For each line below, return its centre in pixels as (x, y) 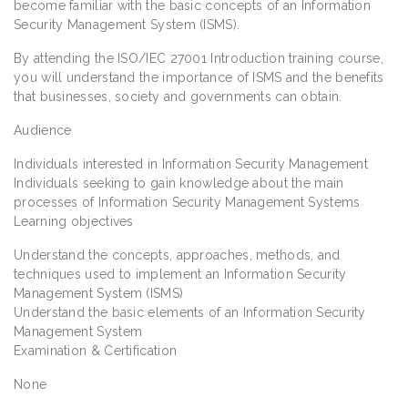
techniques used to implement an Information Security (180, 274)
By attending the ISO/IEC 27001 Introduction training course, (199, 58)
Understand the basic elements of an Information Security (190, 312)
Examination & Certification (96, 350)
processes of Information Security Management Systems (187, 202)
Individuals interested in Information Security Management (191, 163)
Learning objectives (74, 221)
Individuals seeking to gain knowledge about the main (179, 183)
